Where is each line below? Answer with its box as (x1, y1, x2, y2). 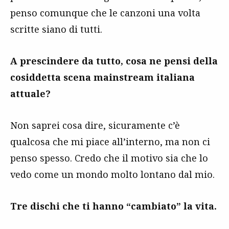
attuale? (10, 87, 51, 100)
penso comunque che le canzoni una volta (10, 6, 200, 19)
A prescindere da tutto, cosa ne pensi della (10, 54, 218, 67)
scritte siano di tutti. (10, 22, 102, 35)
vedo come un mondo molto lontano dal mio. (10, 168, 215, 180)
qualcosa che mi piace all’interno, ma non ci (10, 135, 210, 148)
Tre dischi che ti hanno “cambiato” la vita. (10, 199, 217, 212)
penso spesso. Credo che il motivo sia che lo (10, 151, 208, 164)
